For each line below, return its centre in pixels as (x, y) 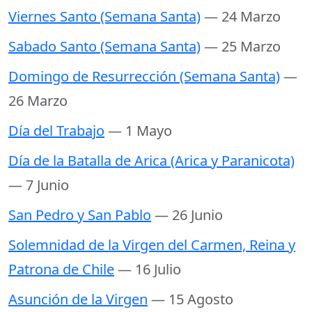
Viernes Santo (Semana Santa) (104, 17)
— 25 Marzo (242, 47)
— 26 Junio (189, 215)
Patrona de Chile (61, 270)
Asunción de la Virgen (78, 299)
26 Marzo (38, 101)
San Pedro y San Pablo (80, 215)
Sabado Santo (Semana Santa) (104, 47)
